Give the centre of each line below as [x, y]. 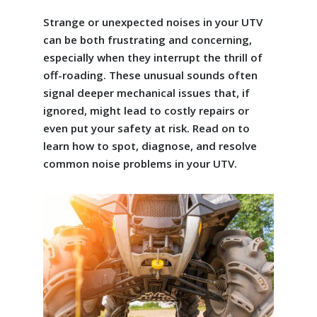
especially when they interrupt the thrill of [152, 57]
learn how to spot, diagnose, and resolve [150, 146]
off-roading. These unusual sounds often [150, 75]
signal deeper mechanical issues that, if [146, 93]
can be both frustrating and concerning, [147, 40]
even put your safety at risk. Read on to [146, 128]
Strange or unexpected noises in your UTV [152, 22]
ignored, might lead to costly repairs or [146, 110]
